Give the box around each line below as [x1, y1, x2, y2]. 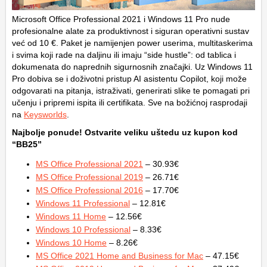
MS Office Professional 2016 [36, 185, 143, 195]
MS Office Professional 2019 [36, 172, 143, 182]
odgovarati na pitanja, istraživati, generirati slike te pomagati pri [12, 86, 250, 96]
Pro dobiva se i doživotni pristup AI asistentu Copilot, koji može [12, 74, 247, 84]
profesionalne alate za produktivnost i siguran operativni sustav [12, 26, 249, 36]
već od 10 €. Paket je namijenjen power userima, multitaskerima [12, 38, 253, 48]
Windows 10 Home [36, 238, 107, 248]
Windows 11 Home [36, 212, 106, 222]
